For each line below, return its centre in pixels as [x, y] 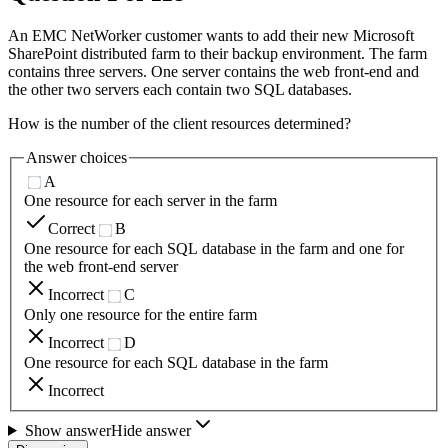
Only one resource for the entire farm [140, 315]
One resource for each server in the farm [150, 201]
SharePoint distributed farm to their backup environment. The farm [217, 53]
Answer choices [76, 157]
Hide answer [150, 430]
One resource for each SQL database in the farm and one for [214, 249]
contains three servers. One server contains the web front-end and [213, 71]
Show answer [67, 430]
